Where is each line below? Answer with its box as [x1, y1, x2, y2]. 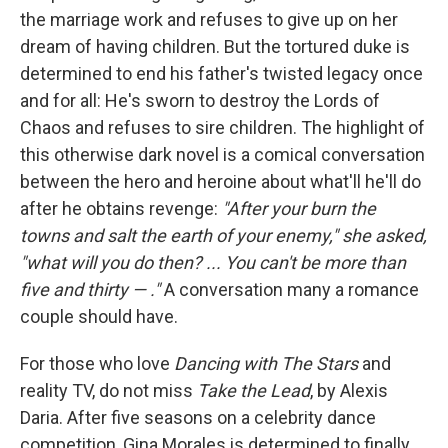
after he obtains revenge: [20, 198, 222, 219]
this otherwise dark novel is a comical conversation [20, 144, 425, 165]
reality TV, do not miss [20, 380, 197, 401]
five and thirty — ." [20, 279, 164, 300]
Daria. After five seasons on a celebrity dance [20, 407, 376, 428]
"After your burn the [222, 198, 376, 219]
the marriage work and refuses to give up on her [20, 9, 398, 30]
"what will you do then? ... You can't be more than [20, 252, 406, 273]
